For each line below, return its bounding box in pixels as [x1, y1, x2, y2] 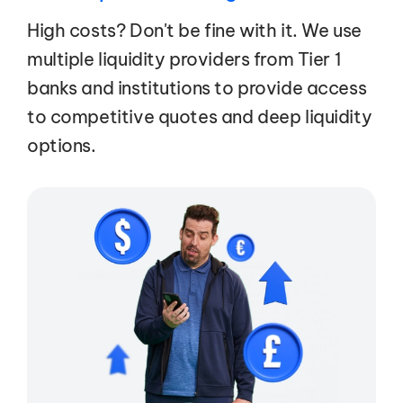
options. [27, 133, 96, 157]
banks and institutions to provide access [27, 76, 367, 99]
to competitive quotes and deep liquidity [27, 104, 372, 128]
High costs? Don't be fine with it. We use [27, 18, 362, 41]
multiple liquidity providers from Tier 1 [27, 47, 342, 70]
